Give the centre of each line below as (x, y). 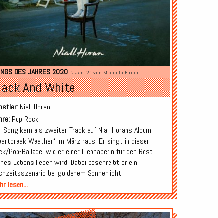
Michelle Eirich (120, 73)
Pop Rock (24, 119)
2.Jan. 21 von (87, 73)
